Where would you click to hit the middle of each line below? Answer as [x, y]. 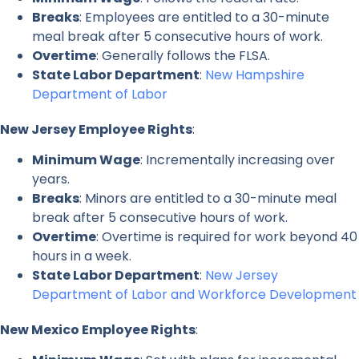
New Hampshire [255, 75]
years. [51, 179]
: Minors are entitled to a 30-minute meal [208, 199]
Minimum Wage [86, 160]
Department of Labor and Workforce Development [194, 295]
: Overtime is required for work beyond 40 [227, 237]
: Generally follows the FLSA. [183, 55]
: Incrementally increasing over [238, 160]
